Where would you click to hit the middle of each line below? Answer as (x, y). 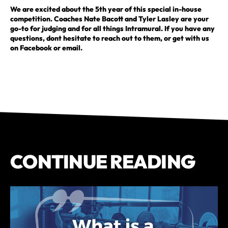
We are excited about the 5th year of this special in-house (106, 9)
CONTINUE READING (103, 161)
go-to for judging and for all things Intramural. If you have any (112, 28)
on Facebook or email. (46, 48)
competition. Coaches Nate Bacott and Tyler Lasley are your (109, 19)
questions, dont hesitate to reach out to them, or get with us (110, 38)
